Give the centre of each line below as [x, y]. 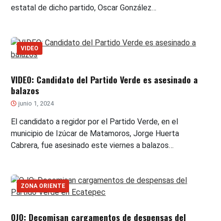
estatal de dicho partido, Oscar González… [84, 8]
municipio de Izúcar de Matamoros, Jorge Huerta [95, 134]
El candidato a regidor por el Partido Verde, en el [95, 122]
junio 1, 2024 [36, 104]
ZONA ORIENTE [43, 186]
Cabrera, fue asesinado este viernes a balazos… [92, 146]
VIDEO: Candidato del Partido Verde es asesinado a [105, 80]
